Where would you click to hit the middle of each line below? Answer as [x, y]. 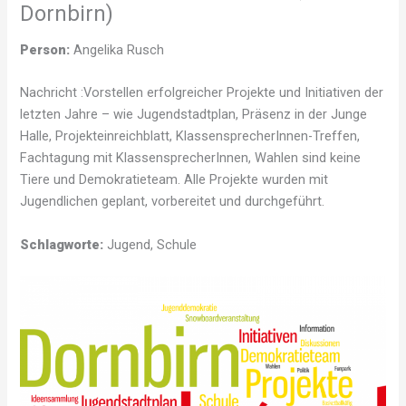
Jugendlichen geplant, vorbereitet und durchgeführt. [173, 202]
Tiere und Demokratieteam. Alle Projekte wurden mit [174, 180]
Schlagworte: [62, 244]
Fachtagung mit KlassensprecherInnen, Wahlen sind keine [191, 158]
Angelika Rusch [117, 50]
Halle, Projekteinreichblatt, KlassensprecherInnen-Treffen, [190, 136]
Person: [45, 50]
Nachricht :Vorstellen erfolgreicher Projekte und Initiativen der [202, 93]
